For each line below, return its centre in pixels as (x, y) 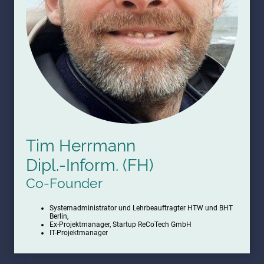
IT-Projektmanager (79, 232)
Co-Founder (64, 183)
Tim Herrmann (81, 146)
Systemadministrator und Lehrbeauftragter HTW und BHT (141, 208)
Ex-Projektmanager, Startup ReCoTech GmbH (121, 224)
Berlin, (59, 216)
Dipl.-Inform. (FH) (90, 166)
